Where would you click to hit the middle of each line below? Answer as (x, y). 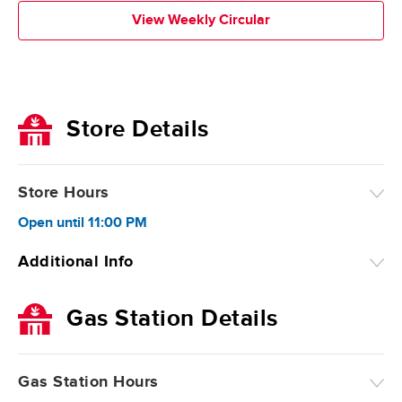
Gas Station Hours (88, 382)
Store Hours (64, 193)
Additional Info (76, 262)
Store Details (138, 129)
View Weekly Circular (201, 20)
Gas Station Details (172, 319)
